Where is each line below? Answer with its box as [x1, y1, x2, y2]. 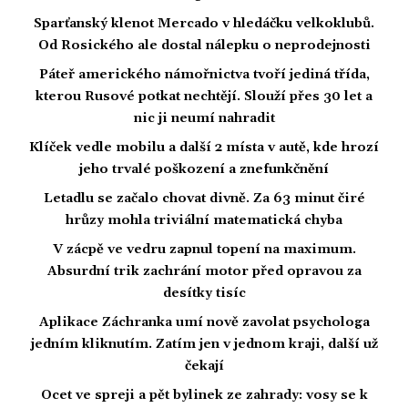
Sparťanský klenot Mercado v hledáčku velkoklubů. [34, 15, 374, 33]
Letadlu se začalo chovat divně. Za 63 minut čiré [43, 190, 365, 208]
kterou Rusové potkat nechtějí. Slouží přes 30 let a [36, 88, 372, 106]
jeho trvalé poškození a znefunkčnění [79, 161, 329, 178]
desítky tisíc [162, 285, 246, 302]
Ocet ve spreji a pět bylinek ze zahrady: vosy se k [40, 387, 368, 404]
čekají [184, 358, 224, 375]
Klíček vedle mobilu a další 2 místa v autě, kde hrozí [29, 139, 379, 157]
